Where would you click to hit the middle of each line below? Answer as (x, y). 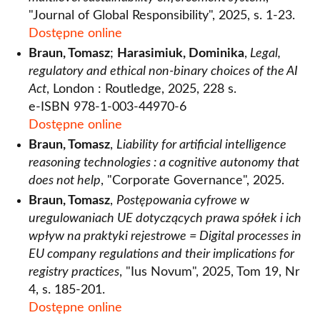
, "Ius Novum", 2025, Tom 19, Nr (210, 272)
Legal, (264, 54)
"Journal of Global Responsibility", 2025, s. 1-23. (162, 16)
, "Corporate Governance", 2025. (192, 181)
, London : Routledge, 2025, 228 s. (141, 89)
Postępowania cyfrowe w (183, 201)
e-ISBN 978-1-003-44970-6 (109, 107)
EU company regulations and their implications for (161, 254)
